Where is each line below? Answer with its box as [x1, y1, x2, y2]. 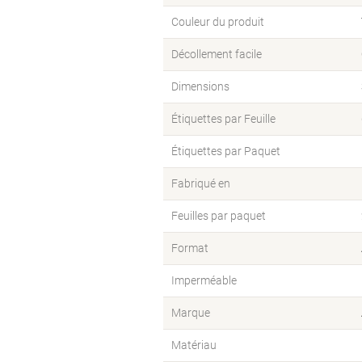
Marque [171, 306, 210, 319]
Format [171, 242, 208, 255]
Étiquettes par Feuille [171, 112, 276, 125]
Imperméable [171, 274, 237, 287]
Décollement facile [171, 48, 262, 61]
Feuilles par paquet [171, 209, 266, 222]
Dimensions [171, 80, 229, 93]
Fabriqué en [171, 177, 230, 190]
